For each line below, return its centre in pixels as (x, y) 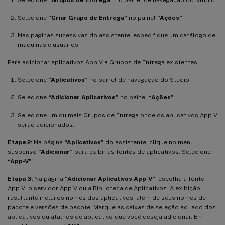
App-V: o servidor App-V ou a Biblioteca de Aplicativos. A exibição (104, 188)
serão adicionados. (46, 124)
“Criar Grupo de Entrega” (88, 17)
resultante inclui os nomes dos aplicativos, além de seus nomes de (107, 198)
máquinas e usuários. (49, 44)
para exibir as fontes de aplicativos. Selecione (142, 151)
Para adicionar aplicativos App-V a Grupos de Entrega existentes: (103, 62)
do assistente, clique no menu (149, 142)
